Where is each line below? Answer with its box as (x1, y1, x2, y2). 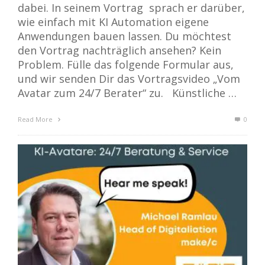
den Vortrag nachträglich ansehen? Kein (18, 43, 221, 58)
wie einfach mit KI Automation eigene (18, 15, 209, 30)
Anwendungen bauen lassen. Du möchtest (18, 29, 231, 44)
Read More (18, 115, 54, 124)
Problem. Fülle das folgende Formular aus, (18, 57, 234, 72)
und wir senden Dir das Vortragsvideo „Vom (18, 72, 240, 86)
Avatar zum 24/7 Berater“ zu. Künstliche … (18, 86, 237, 101)
